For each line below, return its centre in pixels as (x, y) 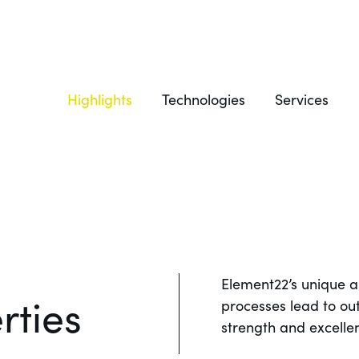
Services (302, 100)
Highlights (100, 100)
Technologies (204, 100)
